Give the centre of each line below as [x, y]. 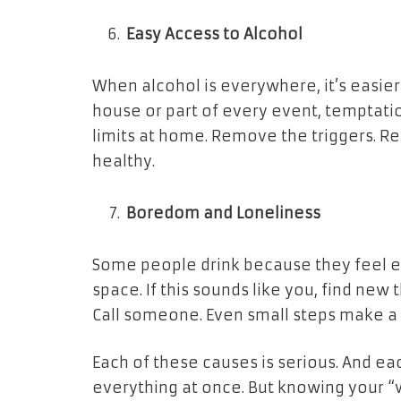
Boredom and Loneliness [223, 213]
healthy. [124, 162]
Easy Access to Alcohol [214, 35]
